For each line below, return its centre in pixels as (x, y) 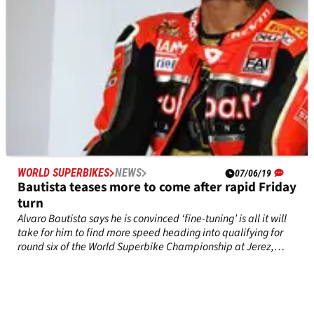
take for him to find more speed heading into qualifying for (150, 232)
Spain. (32, 260)
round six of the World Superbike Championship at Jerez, (146, 246)
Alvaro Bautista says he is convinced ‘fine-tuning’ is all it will (152, 218)
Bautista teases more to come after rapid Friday (157, 187)
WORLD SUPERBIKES (63, 172)
